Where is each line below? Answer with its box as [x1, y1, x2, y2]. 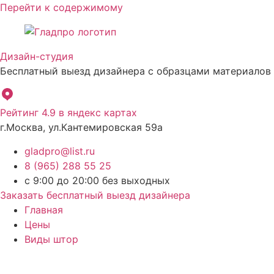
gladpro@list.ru [24, 144, 95, 157]
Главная [24, 203, 63, 216]
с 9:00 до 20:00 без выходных [24, 174, 170, 187]
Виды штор [24, 232, 78, 245]
